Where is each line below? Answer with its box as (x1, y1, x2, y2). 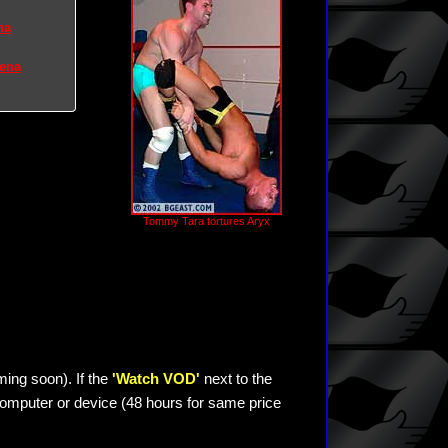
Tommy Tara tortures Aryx (142, 215, 270, 227)
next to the (204, 371, 272, 387)
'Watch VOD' (112, 371, 204, 387)
